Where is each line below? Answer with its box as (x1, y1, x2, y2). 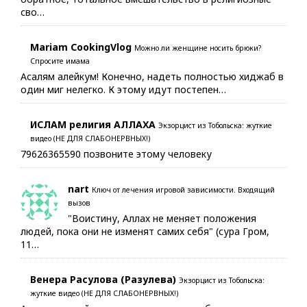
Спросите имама (30, 56, 90, 66)
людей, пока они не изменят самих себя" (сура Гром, (21, 224, 269, 238)
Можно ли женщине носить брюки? (134, 42, 261, 53)
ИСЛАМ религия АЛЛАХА (30, 117, 156, 131)
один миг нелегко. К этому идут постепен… (21, 82, 226, 96)
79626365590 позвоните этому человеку (21, 147, 212, 160)
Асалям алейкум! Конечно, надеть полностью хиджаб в (21, 69, 284, 83)
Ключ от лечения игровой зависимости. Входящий (92, 184, 275, 195)
